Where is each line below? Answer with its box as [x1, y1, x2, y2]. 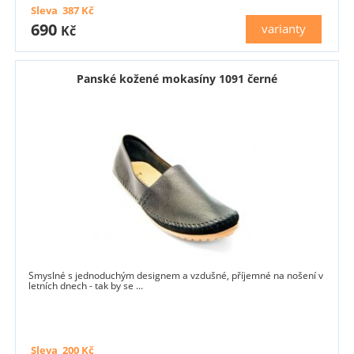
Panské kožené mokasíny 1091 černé [76, 70, 277, 86]
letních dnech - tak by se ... [28, 278, 144, 292]
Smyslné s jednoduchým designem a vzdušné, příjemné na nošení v [28, 268, 324, 282]
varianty [262, 20, 307, 37]
